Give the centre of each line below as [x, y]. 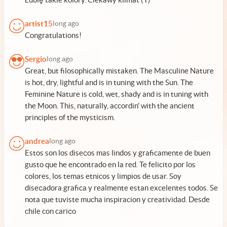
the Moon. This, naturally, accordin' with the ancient [110, 106]
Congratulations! [53, 35]
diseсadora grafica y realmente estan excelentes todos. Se [121, 188]
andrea [37, 141]
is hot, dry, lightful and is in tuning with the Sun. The [109, 82]
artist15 [39, 24]
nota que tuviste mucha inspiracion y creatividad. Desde [117, 199]
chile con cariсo [50, 211]
